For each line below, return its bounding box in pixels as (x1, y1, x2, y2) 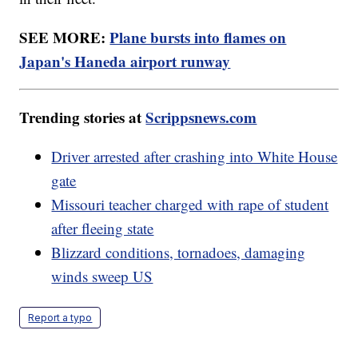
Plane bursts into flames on (109, 26, 287, 48)
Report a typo (28, 311, 93, 324)
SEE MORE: (19, 26, 110, 48)
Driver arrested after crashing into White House (51, 145, 338, 166)
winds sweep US (51, 265, 153, 286)
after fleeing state (51, 217, 154, 238)
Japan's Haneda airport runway (19, 50, 231, 72)
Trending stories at (19, 105, 146, 128)
